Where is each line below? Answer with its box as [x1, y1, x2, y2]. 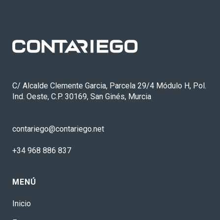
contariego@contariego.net [12, 124, 104, 134]
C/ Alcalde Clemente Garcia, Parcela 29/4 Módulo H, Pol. [12, 81, 206, 90]
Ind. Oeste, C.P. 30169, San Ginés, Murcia [12, 92, 151, 101]
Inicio [12, 199, 31, 208]
